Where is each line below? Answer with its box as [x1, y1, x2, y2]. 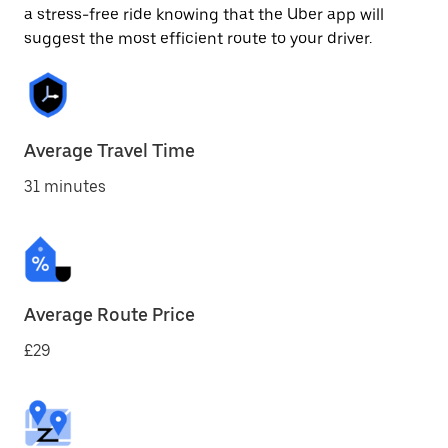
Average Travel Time [24, 140, 195, 161]
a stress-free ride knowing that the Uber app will [24, 5, 384, 24]
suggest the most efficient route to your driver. [24, 29, 372, 48]
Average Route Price [24, 304, 195, 325]
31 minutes [24, 177, 106, 196]
